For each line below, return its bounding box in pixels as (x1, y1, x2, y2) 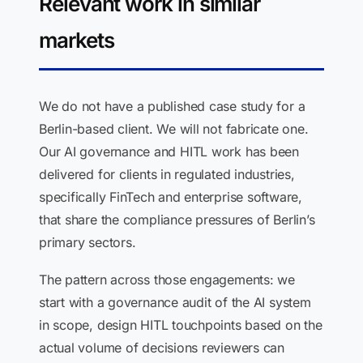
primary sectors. (39, 234, 136, 250)
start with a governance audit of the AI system (39, 294, 311, 310)
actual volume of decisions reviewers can (39, 340, 284, 356)
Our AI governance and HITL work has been (39, 143, 299, 160)
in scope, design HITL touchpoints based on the (39, 317, 322, 333)
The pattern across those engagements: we (39, 271, 295, 288)
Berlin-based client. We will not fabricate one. (39, 121, 309, 137)
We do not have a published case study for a (39, 98, 305, 114)
